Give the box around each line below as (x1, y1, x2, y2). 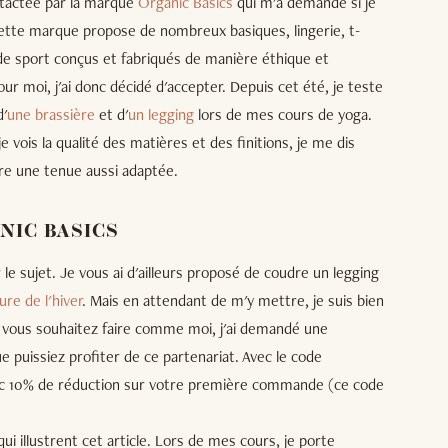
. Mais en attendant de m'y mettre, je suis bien (82, 290, 384, 311)
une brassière (7, 104, 95, 126)
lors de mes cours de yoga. (194, 104, 372, 126)
